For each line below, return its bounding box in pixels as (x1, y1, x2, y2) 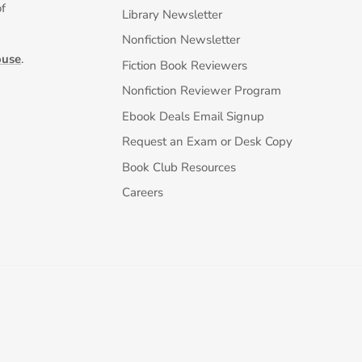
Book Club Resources (122, 158, 236, 175)
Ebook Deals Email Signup (122, 107, 264, 124)
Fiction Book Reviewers (122, 57, 247, 74)
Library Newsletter (122, 6, 222, 23)
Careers (122, 184, 163, 201)
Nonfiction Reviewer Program (122, 82, 281, 99)
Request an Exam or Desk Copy (122, 133, 293, 150)
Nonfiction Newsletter (122, 32, 240, 48)
